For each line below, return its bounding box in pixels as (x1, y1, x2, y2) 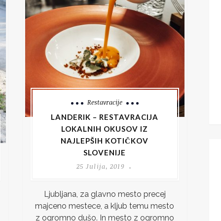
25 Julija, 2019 (76, 162, 125, 171)
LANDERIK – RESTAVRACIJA (51, 112, 159, 122)
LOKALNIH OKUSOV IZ (61, 124, 148, 134)
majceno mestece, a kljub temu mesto (35, 201, 175, 211)
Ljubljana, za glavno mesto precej (43, 189, 166, 199)
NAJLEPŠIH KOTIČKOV (61, 136, 149, 146)
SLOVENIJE (83, 148, 126, 157)
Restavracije (87, 98, 122, 107)
